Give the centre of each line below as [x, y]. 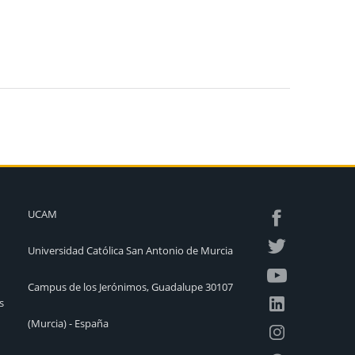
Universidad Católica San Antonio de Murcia [130, 250]
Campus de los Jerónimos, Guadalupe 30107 [130, 287]
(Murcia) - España [68, 323]
